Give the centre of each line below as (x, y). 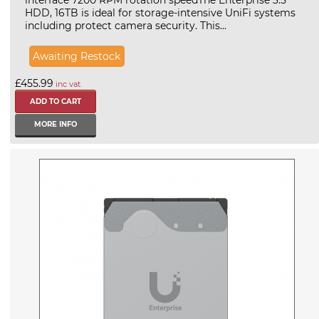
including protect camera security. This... (126, 25)
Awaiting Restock (77, 56)
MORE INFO (56, 124)
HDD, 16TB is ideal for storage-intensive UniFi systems (160, 12)
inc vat (67, 84)
